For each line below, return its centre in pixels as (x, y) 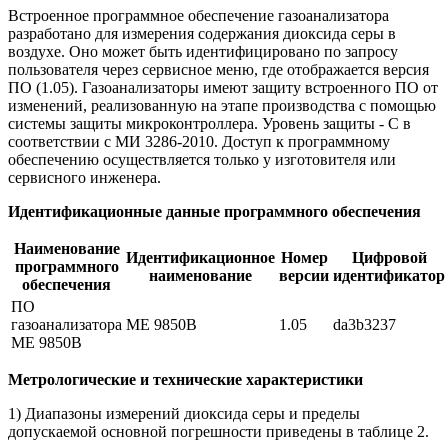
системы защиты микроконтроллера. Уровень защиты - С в (209, 123)
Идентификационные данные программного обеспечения (214, 211)
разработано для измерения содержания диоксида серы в (202, 33)
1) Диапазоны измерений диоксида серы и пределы (184, 413)
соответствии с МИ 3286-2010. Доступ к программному (199, 141)
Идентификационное (200, 257)
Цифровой (389, 257)
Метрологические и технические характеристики (185, 379)
